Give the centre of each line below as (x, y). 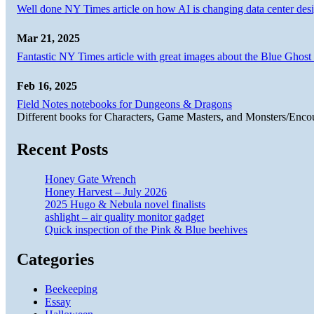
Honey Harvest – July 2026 (106, 192)
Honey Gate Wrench (90, 179)
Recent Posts (62, 150)
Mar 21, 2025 (48, 39)
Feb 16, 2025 (47, 86)
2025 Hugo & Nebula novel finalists (125, 205)
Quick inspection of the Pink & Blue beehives (146, 230)
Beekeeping (71, 289)
